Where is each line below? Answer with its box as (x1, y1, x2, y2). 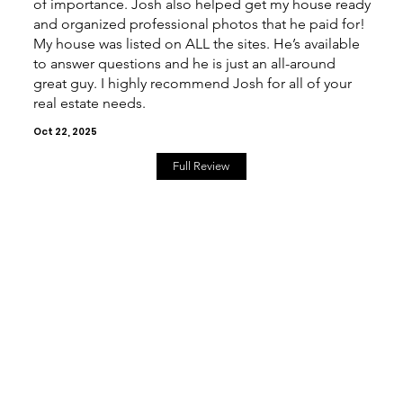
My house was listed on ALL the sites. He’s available (32, 34, 360, 52)
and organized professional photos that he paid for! (32, 14, 365, 32)
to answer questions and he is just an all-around (32, 54, 336, 72)
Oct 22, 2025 (32, 124, 97, 139)
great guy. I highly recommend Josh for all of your (32, 74, 352, 92)
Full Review (173, 159, 230, 174)
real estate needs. (32, 94, 146, 112)
